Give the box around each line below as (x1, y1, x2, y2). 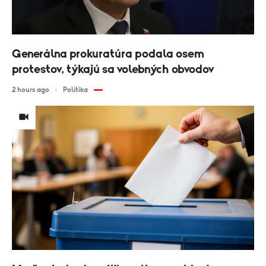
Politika (63, 85, 88, 93)
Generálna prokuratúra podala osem (12, 47, 204, 60)
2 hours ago (12, 85, 49, 93)
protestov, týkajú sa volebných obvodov (12, 63, 214, 75)
